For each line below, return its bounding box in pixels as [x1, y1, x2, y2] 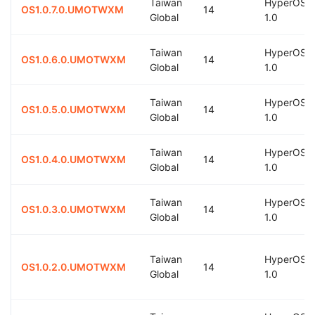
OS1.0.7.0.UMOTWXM [21, 4, 124, 15]
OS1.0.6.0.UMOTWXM [21, 53, 126, 65]
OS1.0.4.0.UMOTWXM [21, 153, 126, 165]
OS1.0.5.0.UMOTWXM [21, 103, 126, 115]
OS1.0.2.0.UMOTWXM [21, 261, 126, 273]
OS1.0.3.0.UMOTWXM [21, 203, 126, 215]
